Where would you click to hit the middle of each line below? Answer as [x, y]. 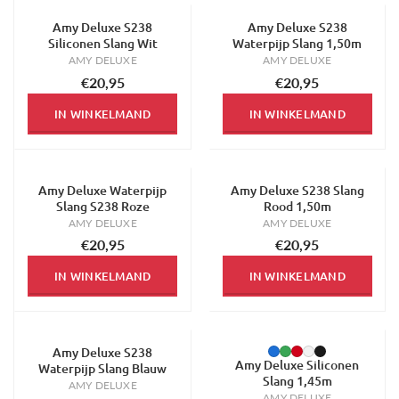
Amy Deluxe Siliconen [297, 365]
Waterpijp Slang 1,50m [297, 44]
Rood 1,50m [297, 206]
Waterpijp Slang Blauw [103, 369]
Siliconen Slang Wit [102, 44]
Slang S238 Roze [102, 206]
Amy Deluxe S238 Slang [297, 190]
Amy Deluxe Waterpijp [103, 190]
